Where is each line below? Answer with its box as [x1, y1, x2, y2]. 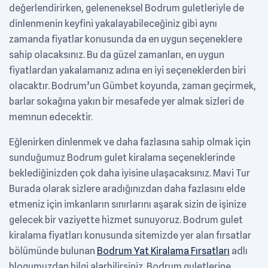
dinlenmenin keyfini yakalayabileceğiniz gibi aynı [9, 18, 217, 30]
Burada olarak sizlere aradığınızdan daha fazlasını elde [9, 183, 245, 195]
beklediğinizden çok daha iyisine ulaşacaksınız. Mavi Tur [9, 167, 250, 179]
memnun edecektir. [9, 111, 93, 123]
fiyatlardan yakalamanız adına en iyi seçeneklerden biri [9, 65, 246, 77]
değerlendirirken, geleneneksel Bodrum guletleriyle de [9, 2, 244, 14]
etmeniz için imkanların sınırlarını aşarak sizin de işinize [9, 199, 246, 211]
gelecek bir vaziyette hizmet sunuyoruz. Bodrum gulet [9, 214, 243, 226]
